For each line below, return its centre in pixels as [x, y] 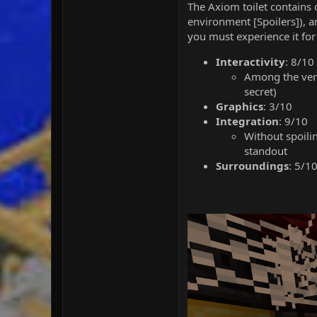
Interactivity [250, 61]
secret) [260, 91]
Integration [247, 121]
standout [266, 150]
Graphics [240, 106]
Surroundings [252, 165]
